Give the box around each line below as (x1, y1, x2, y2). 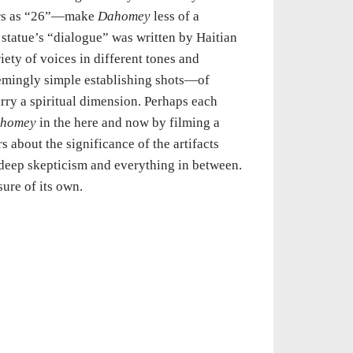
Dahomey (97, 8, 150, 24)
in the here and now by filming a (35, 114, 220, 130)
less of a (150, 8, 199, 24)
